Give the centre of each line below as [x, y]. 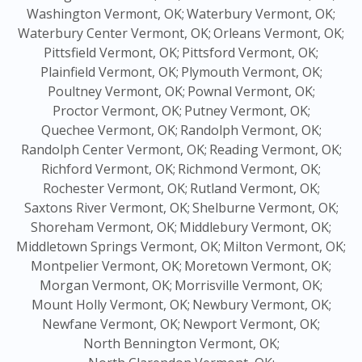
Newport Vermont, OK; [251, 324]
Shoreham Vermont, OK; [104, 227]
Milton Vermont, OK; [284, 247]
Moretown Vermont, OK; [258, 266]
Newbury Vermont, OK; [261, 305]
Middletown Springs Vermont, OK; [118, 247]
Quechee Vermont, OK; [109, 130]
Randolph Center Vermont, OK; [114, 150]
